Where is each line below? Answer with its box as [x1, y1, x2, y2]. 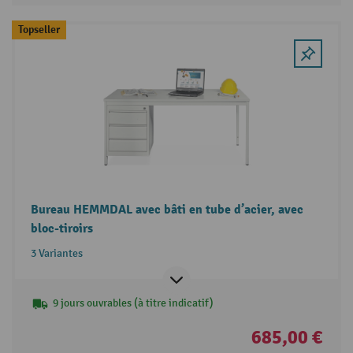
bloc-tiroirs [30, 221, 93, 237]
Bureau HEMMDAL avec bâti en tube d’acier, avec [30, 202, 303, 218]
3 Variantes [30, 247, 83, 261]
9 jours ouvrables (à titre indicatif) [52, 296, 214, 310]
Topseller [17, 23, 60, 37]
